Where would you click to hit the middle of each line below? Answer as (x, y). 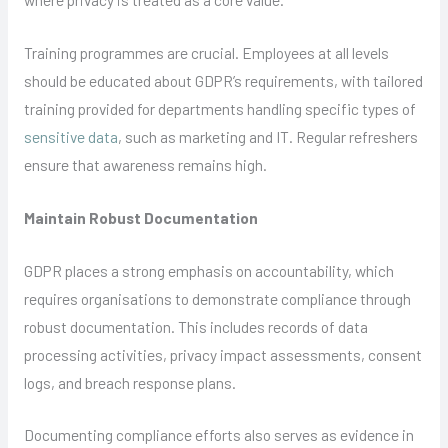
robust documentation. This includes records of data (195, 326)
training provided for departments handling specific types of (219, 109)
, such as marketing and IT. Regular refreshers (267, 137)
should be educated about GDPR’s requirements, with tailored (223, 81)
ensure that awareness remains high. (145, 165)
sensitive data (70, 137)
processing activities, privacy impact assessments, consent (222, 354)
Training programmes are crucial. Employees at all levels (206, 53)
